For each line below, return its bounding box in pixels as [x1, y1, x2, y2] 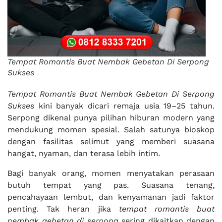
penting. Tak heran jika [7, 204, 119, 214]
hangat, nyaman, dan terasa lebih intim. [7, 149, 160, 158]
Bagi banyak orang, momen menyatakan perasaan [7, 168, 215, 178]
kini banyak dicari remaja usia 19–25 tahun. [34, 101, 215, 111]
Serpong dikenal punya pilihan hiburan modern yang [7, 113, 215, 122]
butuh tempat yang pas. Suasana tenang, [7, 180, 215, 190]
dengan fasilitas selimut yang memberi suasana [7, 137, 215, 146]
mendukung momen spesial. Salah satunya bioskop [7, 125, 215, 134]
